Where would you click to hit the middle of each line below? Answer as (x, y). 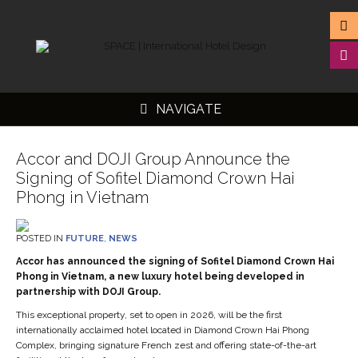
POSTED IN (40, 238)
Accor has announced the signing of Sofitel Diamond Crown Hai (175, 261)
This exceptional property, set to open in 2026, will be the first (149, 314)
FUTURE (84, 238)
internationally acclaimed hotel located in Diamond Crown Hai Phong (162, 330)
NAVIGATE (189, 109)
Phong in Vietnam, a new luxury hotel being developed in (160, 276)
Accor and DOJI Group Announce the (153, 159)
